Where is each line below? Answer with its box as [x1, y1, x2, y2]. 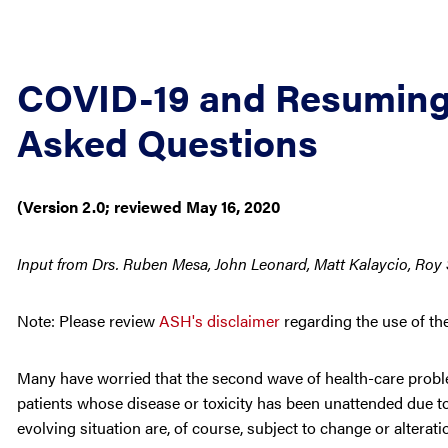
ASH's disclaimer [159, 309, 280, 332]
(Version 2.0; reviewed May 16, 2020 [17, 195, 280, 218]
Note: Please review [17, 309, 159, 332]
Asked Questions [17, 114, 318, 168]
